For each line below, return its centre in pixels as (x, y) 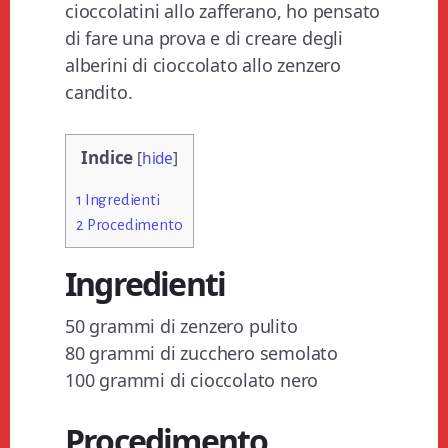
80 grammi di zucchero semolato (202, 353)
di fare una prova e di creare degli (204, 38)
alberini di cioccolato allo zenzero (203, 65)
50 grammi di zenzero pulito (181, 326)
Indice (107, 158)
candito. (99, 92)
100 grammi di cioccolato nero (192, 380)
